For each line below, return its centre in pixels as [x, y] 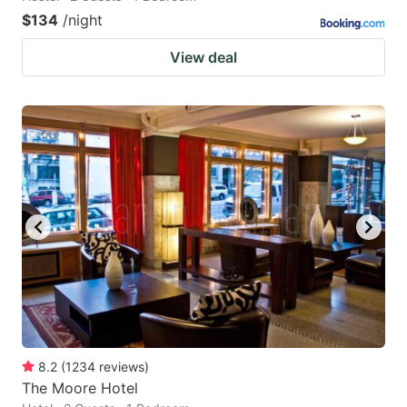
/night [83, 20]
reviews [122, 367]
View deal [203, 58]
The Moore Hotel [80, 388]
